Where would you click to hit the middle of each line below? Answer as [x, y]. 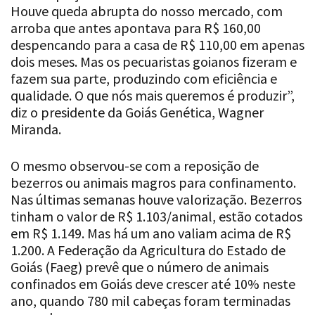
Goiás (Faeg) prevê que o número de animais [140, 267]
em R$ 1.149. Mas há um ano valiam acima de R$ [151, 233]
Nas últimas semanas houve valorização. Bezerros [156, 200]
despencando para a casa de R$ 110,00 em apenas [157, 45]
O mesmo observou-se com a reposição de [135, 166]
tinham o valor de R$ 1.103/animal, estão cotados [156, 217]
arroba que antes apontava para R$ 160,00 [136, 28]
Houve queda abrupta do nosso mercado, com [147, 11]
